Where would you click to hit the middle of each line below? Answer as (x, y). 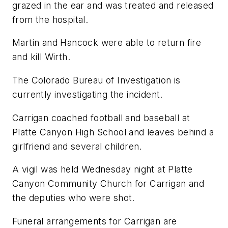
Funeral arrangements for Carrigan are (95, 221)
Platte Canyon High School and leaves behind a (113, 132)
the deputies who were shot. (74, 198)
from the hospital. (50, 19)
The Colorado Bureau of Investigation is (96, 80)
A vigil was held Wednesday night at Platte (103, 169)
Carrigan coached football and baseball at (101, 118)
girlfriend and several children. (77, 146)
